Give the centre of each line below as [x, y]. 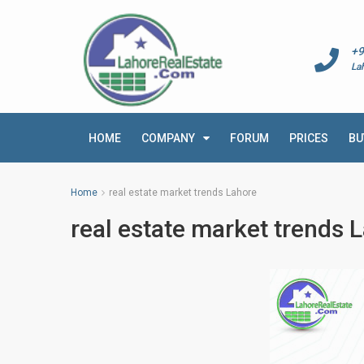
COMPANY [168, 138]
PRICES [309, 138]
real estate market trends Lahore [183, 193]
